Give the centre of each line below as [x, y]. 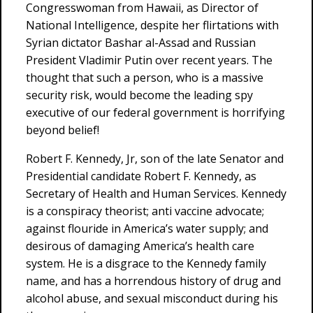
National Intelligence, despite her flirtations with [152, 25]
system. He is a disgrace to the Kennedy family [146, 263]
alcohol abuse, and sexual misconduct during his [152, 298]
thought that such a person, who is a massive [145, 78]
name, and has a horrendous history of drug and [153, 281]
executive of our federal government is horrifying [155, 112]
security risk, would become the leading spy [139, 95]
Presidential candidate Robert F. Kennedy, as [141, 176]
